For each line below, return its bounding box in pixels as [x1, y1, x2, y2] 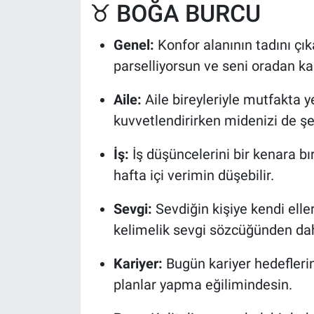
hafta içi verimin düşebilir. [113, 166, 274, 184]
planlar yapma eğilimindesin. [113, 275, 292, 293]
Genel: [113, 36, 154, 53]
